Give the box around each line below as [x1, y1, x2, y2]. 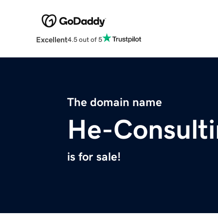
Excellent [36, 36, 68, 44]
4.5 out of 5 [67, 36, 102, 43]
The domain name [67, 96, 162, 109]
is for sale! [67, 151, 121, 163]
